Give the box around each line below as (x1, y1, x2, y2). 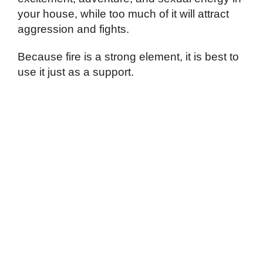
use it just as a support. (18, 65, 134, 78)
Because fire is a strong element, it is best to (18, 50, 239, 63)
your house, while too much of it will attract (18, 7, 229, 20)
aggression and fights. (18, 22, 129, 35)
